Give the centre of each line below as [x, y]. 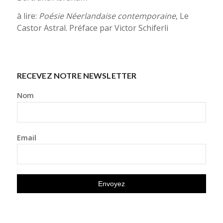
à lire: [28, 16]
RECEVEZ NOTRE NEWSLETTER [77, 75]
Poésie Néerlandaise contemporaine [107, 16]
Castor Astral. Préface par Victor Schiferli [92, 28]
